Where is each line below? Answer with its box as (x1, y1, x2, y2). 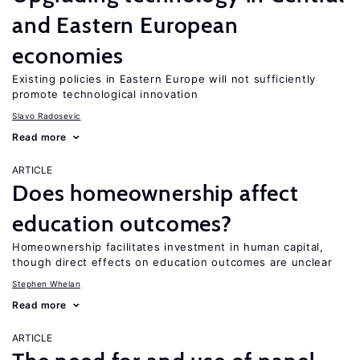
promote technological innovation (12, 88, 198, 100)
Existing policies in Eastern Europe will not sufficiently (12, 72, 316, 85)
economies (12, 42, 124, 69)
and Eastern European (12, 11, 239, 39)
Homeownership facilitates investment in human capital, (12, 240, 324, 253)
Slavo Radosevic (12, 111, 81, 121)
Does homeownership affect (12, 179, 299, 207)
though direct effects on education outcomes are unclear (12, 256, 333, 268)
